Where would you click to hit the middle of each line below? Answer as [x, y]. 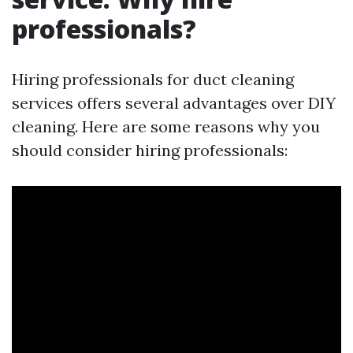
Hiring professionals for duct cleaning [153, 79]
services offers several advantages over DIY [174, 103]
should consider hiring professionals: [150, 150]
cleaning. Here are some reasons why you [166, 126]
